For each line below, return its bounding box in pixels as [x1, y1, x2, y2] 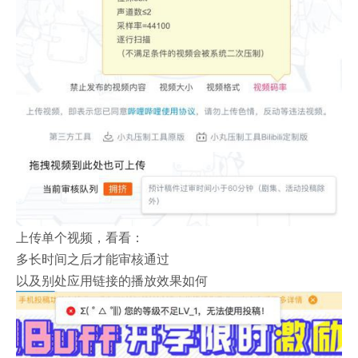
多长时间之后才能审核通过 [16, 249, 169, 268]
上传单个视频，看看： [16, 227, 144, 246]
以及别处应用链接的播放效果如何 [16, 270, 208, 289]
